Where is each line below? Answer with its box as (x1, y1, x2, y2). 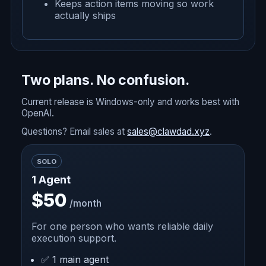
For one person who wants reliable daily (31, 220, 214, 233)
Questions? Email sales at (21, 125, 128, 137)
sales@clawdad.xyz (127, 125, 210, 137)
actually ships (54, 9, 116, 22)
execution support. (31, 232, 117, 245)
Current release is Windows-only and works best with (21, 96, 240, 107)
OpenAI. (21, 107, 55, 119)
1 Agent (31, 172, 71, 186)
